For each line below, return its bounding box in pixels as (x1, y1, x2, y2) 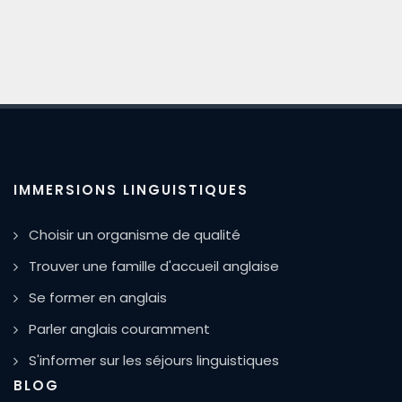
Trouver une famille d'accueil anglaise (29, 256, 279, 275)
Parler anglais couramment (29, 319, 210, 338)
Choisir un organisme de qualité (29, 224, 240, 244)
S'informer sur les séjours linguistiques (29, 350, 279, 370)
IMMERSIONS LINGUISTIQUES (13, 179, 249, 199)
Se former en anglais (29, 287, 167, 307)
